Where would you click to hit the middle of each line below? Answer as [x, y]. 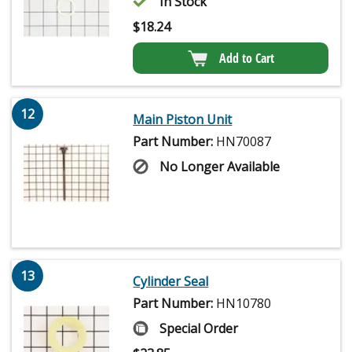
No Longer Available [220, 167]
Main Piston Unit [183, 120]
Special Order [199, 329]
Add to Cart [246, 59]
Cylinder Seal [171, 282]
